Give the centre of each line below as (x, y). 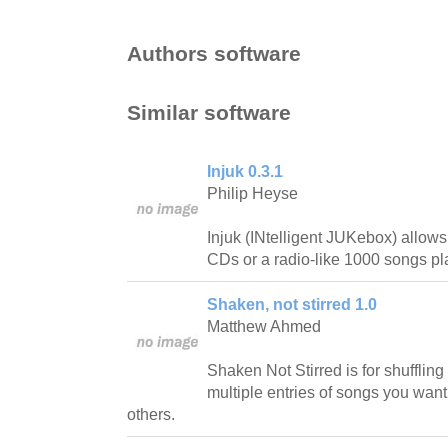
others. (151, 415)
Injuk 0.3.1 (245, 172)
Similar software (209, 112)
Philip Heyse (252, 194)
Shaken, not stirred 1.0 (292, 305)
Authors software (214, 53)
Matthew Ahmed (264, 327)
